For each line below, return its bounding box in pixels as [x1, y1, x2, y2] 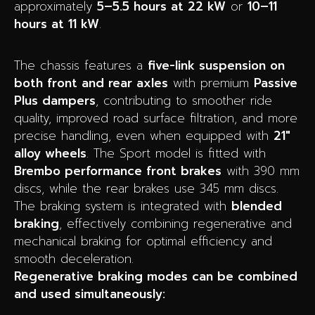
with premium [168, 73, 254, 92]
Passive [254, 73, 297, 92]
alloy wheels [14, 143, 86, 162]
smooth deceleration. [14, 249, 134, 268]
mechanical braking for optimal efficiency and [14, 231, 272, 250]
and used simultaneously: [14, 284, 165, 303]
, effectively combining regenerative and [59, 214, 292, 233]
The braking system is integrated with [14, 196, 231, 215]
